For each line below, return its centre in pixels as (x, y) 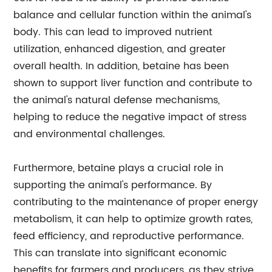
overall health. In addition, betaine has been (121, 66)
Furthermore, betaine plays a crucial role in (119, 168)
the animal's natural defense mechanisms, (117, 100)
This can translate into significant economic (121, 253)
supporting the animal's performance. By (113, 185)
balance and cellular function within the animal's (133, 15)
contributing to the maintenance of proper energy (136, 202)
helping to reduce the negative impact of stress (130, 117)
